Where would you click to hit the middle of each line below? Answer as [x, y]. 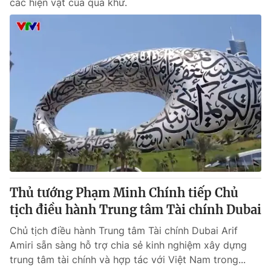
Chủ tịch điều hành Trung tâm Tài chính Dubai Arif [124, 230]
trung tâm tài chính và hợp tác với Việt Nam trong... [128, 260]
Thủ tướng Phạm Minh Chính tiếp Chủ [124, 193]
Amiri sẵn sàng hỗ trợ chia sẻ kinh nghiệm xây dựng [128, 245]
